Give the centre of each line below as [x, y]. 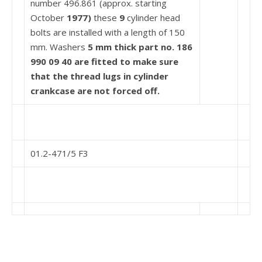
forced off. [136, 91]
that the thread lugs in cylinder [99, 76]
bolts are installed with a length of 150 [108, 32]
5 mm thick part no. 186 [140, 47]
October [49, 18]
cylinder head [154, 18]
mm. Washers [59, 47]
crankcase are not [71, 91]
